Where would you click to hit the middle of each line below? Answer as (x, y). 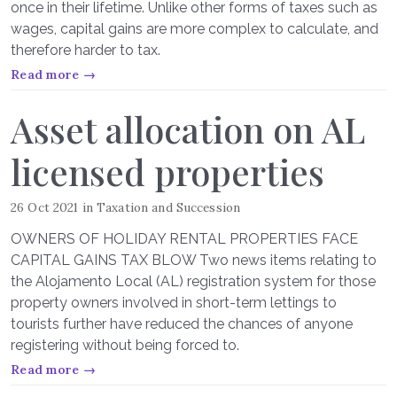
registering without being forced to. (125, 345)
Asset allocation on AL (188, 129)
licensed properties (167, 171)
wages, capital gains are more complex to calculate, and (195, 29)
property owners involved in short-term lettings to (174, 303)
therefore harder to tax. (86, 50)
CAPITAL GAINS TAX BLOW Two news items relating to (194, 260)
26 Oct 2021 (45, 207)
